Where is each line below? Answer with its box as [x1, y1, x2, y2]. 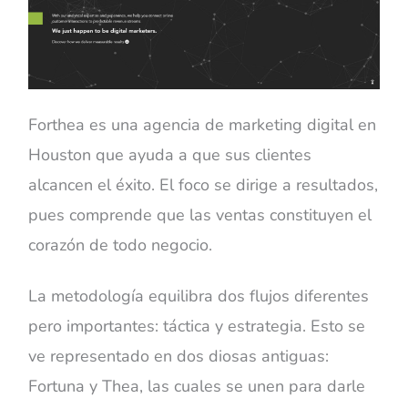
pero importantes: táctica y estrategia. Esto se [28, 315, 366, 338]
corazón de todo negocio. [28, 234, 213, 256]
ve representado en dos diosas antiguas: [28, 345, 330, 368]
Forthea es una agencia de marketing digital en [28, 114, 377, 136]
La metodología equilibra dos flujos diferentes [28, 285, 370, 308]
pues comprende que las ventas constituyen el [28, 204, 372, 226]
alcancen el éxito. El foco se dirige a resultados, [28, 174, 379, 196]
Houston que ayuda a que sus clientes [28, 144, 312, 166]
